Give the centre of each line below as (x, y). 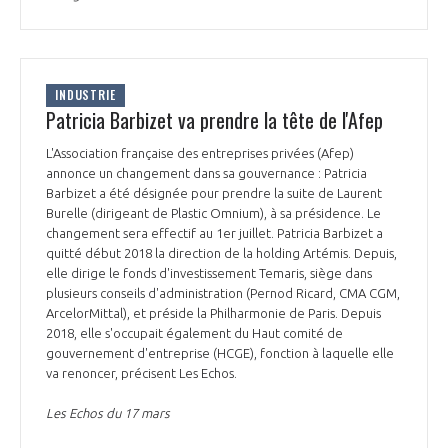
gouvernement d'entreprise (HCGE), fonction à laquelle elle (220, 353)
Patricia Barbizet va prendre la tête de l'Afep (214, 120)
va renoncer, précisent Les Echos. (143, 373)
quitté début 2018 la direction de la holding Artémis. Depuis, (221, 253)
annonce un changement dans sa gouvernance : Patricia (206, 173)
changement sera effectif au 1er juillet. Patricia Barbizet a (214, 233)
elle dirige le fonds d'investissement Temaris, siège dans (209, 273)
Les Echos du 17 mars (108, 413)
